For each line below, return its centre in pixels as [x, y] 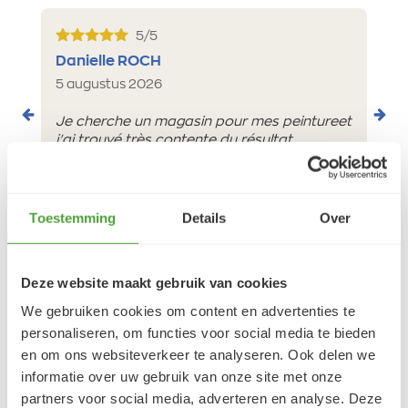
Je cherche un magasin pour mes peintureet [204, 121]
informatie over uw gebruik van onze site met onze [182, 376]
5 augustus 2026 [109, 84]
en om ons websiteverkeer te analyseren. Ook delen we [198, 354]
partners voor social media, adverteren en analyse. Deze [202, 398]
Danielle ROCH [108, 61]
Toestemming [73, 218]
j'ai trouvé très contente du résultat [174, 139]
